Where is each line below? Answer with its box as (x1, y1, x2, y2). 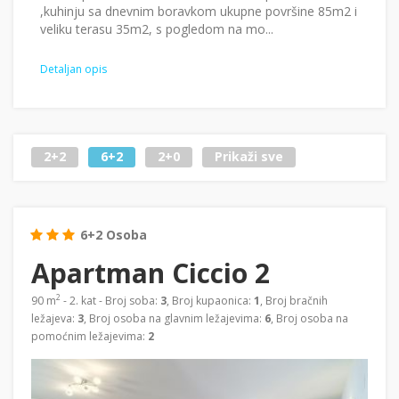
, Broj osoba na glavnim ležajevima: (84, 310, 265, 326)
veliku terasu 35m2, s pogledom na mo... (40, 20, 273, 37)
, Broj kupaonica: (167, 292, 254, 308)
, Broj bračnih (260, 292, 328, 308)
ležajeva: (31, 310, 77, 326)
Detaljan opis (40, 61, 107, 77)
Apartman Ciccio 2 (31, 254, 270, 291)
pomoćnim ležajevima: (31, 328, 148, 344)
